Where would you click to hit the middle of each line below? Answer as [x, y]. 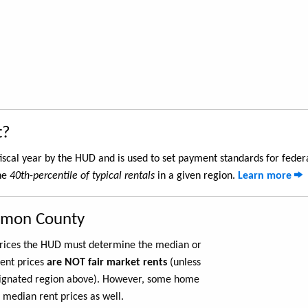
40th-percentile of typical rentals [82, 176]
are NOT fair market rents [107, 263]
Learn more [266, 176]
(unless [184, 263]
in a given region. [196, 176]
